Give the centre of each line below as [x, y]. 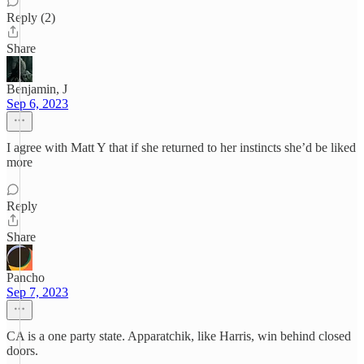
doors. [22, 351]
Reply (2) [31, 17]
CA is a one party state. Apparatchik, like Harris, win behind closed [179, 336]
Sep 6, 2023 [37, 104]
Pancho [26, 277]
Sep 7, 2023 [37, 292]
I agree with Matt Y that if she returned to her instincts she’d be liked [181, 147]
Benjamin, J [37, 89]
